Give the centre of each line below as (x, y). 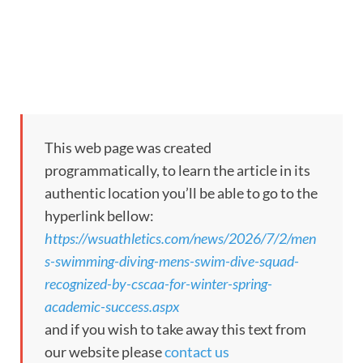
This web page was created (128, 147)
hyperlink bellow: (99, 215)
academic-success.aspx (112, 306)
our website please (105, 351)
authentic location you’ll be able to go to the (181, 192)
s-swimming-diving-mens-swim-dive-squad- (172, 261)
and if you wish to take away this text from (175, 329)
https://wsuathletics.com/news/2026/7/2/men (180, 238)
